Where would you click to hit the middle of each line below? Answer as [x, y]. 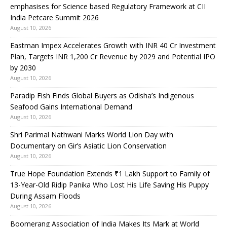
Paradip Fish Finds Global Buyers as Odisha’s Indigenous [102, 96]
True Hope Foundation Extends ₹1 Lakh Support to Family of [110, 174]
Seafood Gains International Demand [71, 107]
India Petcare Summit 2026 [54, 18]
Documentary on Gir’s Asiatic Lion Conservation [88, 146]
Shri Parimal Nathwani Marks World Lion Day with [92, 135]
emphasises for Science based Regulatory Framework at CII [108, 7]
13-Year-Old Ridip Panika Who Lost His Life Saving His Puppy [109, 185]
